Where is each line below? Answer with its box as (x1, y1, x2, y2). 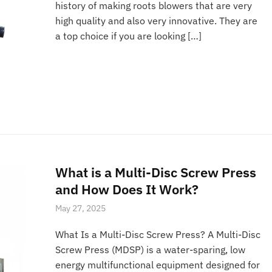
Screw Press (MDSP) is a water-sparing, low (55, 243, 246, 256)
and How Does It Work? (55, 180, 199, 199)
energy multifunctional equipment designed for (55, 258, 260, 271)
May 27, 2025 (55, 203, 106, 214)
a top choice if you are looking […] (55, 30, 202, 42)
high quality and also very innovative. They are (55, 15, 258, 27)
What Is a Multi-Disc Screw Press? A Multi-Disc (55, 228, 261, 240)
